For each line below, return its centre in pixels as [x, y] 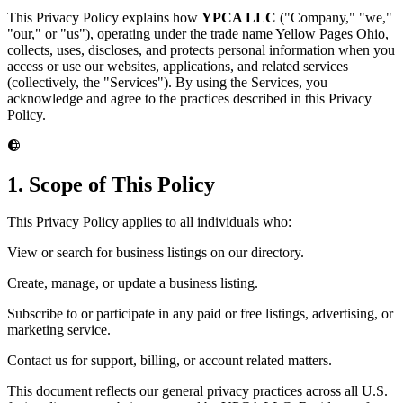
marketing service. [59, 330]
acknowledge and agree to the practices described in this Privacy [189, 98]
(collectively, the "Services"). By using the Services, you [167, 82]
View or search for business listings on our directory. [156, 253]
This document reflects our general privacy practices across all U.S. [197, 391]
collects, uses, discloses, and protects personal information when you [201, 49]
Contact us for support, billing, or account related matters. [170, 361]
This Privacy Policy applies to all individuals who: [149, 222]
